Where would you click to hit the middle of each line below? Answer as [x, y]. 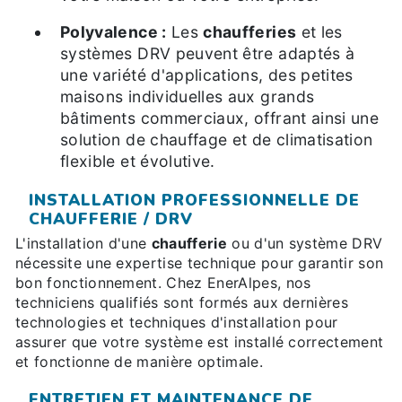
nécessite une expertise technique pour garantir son [200, 263]
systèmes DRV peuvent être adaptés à [208, 54]
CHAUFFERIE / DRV [111, 219]
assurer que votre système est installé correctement [200, 342]
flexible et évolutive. [138, 162]
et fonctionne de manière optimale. [139, 362]
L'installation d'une [83, 244]
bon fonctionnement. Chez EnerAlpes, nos [163, 283]
